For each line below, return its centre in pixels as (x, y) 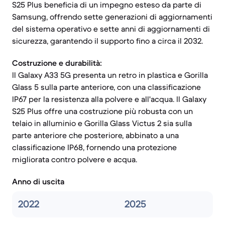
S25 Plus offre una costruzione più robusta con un (102, 111)
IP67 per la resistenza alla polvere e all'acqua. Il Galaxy (109, 99)
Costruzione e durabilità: (57, 63)
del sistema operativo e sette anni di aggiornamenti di (111, 29)
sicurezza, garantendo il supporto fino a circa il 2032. (107, 41)
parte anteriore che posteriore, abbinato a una (95, 135)
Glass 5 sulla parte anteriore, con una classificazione (106, 87)
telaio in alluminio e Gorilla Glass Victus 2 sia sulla (102, 123)
